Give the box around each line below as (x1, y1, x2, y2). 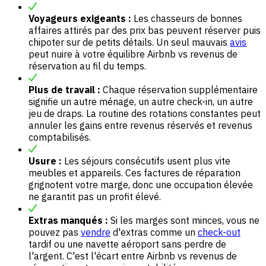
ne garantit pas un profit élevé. (28, 191, 161, 203)
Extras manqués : (28, 214, 108, 227)
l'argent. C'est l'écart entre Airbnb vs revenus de (28, 250, 237, 262)
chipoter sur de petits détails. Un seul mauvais (28, 36, 230, 49)
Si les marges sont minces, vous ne (108, 214, 259, 227)
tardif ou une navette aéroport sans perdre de (28, 238, 226, 251)
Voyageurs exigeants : (28, 12, 131, 25)
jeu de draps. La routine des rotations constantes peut (28, 107, 261, 120)
